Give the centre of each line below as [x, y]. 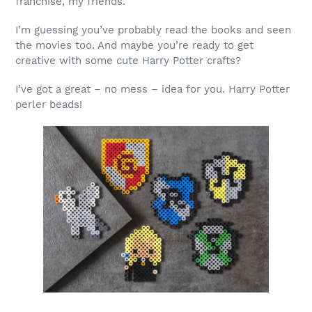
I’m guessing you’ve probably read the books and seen [153, 30]
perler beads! [49, 105]
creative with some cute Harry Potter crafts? [128, 61]
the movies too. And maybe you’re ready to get [134, 46]
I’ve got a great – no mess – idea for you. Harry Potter [153, 89]
